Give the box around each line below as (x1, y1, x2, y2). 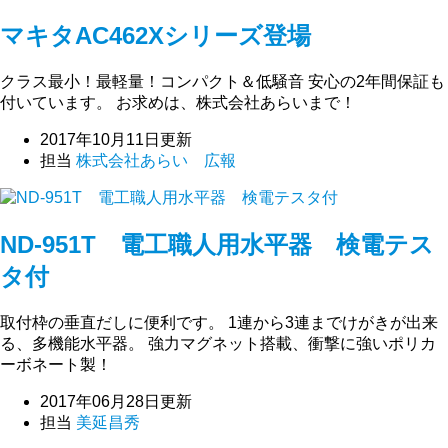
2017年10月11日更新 (40, 130, 192, 148)
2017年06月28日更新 (40, 392, 192, 410)
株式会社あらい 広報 (76, 151, 236, 169)
